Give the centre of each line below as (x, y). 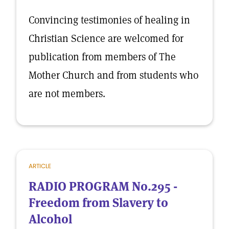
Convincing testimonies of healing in (109, 20)
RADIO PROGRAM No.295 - (103, 186)
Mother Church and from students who (113, 75)
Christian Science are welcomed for (106, 38)
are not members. (67, 94)
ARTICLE (40, 166)
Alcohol (50, 219)
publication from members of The (102, 57)
